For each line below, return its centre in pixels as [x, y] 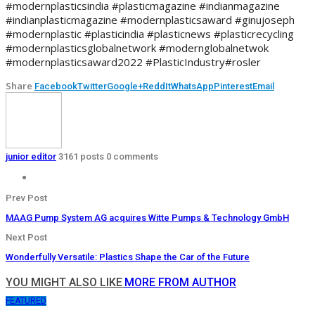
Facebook [56, 86]
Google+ [125, 86]
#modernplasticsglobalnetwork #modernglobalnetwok [137, 47]
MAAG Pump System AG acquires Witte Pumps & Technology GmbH [147, 217]
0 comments [132, 156]
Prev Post [26, 198]
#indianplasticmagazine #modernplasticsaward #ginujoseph [150, 19]
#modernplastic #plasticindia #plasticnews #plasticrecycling [150, 33]
